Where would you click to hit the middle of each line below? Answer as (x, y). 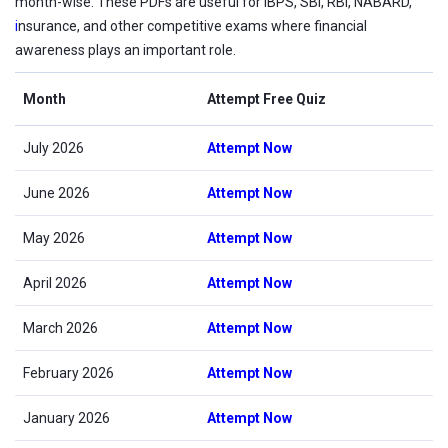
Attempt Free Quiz (266, 99)
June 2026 (56, 193)
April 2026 (55, 283)
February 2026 (68, 373)
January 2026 (66, 418)
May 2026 (54, 238)
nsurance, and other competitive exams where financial (192, 26)
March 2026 (60, 328)
